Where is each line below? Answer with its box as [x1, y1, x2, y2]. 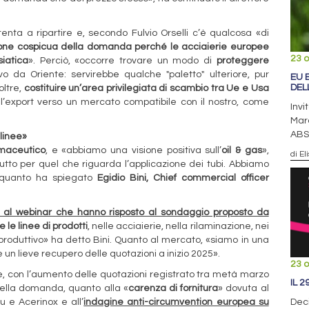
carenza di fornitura [128, 283, 219, 293]
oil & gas [221, 145, 262, 155]
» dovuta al [218, 283, 269, 293]
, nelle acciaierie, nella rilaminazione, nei [88, 221, 269, 231]
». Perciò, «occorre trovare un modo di [28, 55, 217, 66]
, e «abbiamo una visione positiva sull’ [46, 145, 222, 155]
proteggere [216, 55, 269, 66]
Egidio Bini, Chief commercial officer [97, 172, 269, 183]
